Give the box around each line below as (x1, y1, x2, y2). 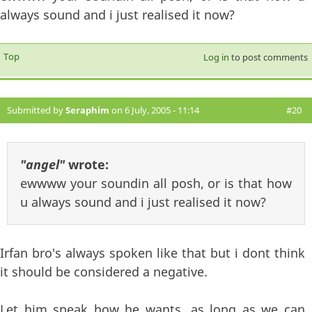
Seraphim (65, 104, 109, 117)
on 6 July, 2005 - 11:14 (109, 104, 199, 117)
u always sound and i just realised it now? (20, 194, 266, 211)
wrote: (65, 156, 109, 173)
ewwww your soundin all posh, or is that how (20, 175, 292, 192)
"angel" (20, 156, 65, 173)
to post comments (228, 51, 308, 64)
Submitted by (7, 104, 65, 117)
